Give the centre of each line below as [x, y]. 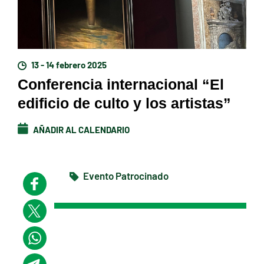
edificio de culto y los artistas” [124, 103]
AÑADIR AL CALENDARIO [80, 129]
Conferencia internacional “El [121, 85]
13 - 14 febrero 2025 [68, 65]
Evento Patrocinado [125, 176]
